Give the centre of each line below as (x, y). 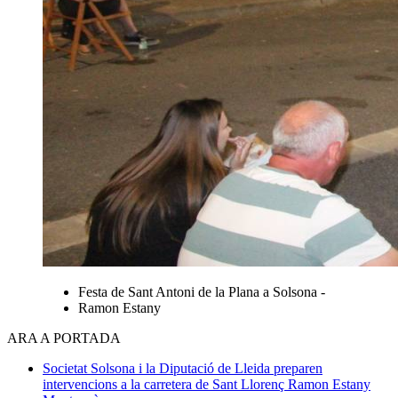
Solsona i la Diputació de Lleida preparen (207, 368)
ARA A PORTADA (64, 338)
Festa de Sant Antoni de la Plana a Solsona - (202, 291)
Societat (67, 368)
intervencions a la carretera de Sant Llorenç (165, 384)
